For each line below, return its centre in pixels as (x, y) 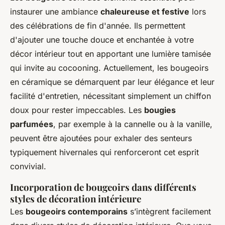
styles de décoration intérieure (76, 199)
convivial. (28, 166)
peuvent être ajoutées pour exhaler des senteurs (101, 138)
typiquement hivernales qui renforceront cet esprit (104, 152)
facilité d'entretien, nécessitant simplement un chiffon (110, 96)
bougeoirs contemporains (77, 212)
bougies (160, 110)
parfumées (32, 124)
